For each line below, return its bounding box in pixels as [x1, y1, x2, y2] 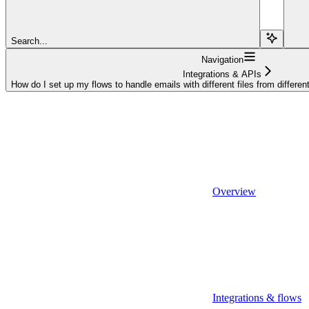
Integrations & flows [212, 291, 301, 303]
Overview [212, 185, 256, 197]
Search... [11, 35, 48, 46]
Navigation [201, 54, 243, 65]
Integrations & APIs [183, 68, 261, 79]
